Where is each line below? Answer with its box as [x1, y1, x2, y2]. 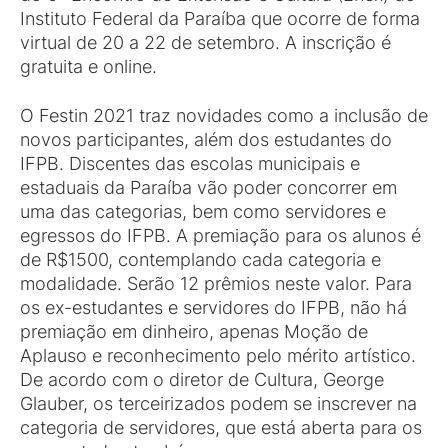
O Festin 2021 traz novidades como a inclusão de [20, 105, 428, 126]
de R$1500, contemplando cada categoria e [20, 249, 381, 270]
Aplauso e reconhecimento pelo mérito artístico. [20, 345, 416, 366]
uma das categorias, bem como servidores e [20, 201, 386, 222]
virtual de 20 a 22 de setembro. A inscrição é [20, 32, 391, 53]
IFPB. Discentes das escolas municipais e [20, 153, 360, 174]
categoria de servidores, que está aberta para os [20, 417, 422, 438]
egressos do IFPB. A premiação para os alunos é [20, 225, 421, 246]
